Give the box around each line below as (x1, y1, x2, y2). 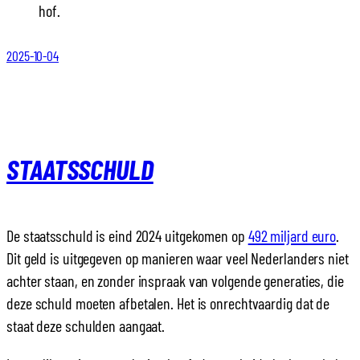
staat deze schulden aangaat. (6, 315, 166, 335)
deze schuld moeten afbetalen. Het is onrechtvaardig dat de (6, 292, 330, 313)
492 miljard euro (247, 225, 337, 245)
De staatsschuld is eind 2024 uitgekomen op (6, 225, 248, 245)
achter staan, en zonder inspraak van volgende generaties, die (6, 270, 344, 290)
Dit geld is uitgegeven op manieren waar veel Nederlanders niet (6, 247, 349, 268)
